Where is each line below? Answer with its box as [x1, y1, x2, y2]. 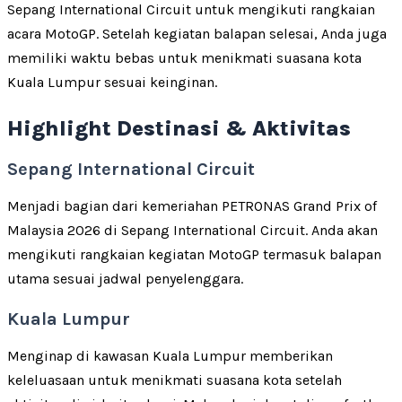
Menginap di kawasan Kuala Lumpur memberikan [7, 346, 333, 364]
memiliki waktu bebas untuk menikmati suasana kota [7, 48, 362, 66]
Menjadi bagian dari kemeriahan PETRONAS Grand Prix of [7, 197, 377, 214]
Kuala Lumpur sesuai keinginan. [7, 73, 217, 91]
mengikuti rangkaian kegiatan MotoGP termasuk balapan [7, 245, 381, 263]
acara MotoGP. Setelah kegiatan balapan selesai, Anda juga [7, 24, 387, 42]
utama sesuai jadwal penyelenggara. [7, 269, 243, 287]
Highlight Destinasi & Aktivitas [7, 115, 351, 141]
